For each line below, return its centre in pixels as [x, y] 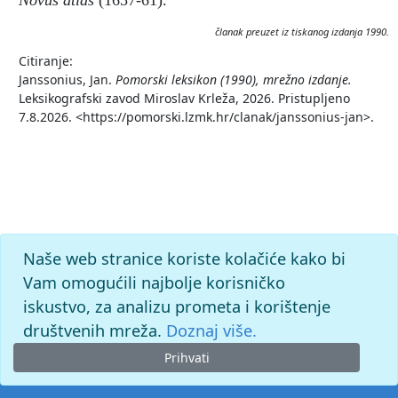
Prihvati [187, 357]
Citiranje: [46, 61]
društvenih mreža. [94, 330]
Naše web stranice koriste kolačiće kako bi [184, 258]
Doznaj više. [211, 330]
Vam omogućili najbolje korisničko [154, 282]
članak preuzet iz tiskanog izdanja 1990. [302, 32]
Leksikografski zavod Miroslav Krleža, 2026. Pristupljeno [184, 98]
